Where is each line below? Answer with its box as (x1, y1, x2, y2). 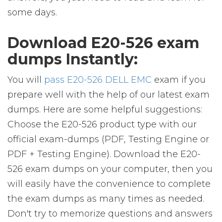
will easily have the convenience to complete (7, 178, 211, 189)
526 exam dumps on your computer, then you (7, 164, 213, 174)
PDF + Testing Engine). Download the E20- (7, 149, 201, 160)
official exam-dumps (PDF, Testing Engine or (7, 134, 209, 145)
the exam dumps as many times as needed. (7, 193, 204, 204)
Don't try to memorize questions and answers (7, 208, 213, 219)
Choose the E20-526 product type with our (7, 119, 197, 130)
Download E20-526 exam (7, 34, 199, 52)
